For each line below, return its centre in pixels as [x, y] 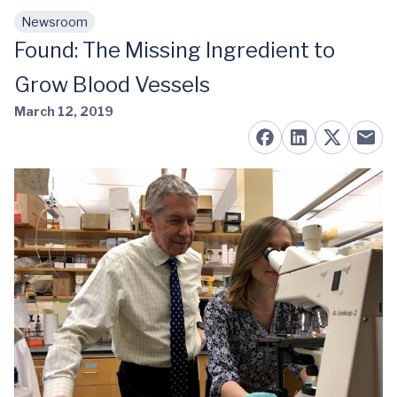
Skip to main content [98, 31]
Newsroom [54, 22]
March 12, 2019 [64, 111]
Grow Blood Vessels [112, 85]
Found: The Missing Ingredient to [175, 50]
